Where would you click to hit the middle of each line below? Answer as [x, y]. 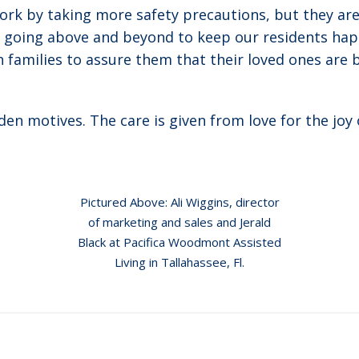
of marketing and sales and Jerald [179, 222]
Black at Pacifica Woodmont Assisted [179, 242]
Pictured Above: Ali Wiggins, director [179, 202]
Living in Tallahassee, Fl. [179, 262]
